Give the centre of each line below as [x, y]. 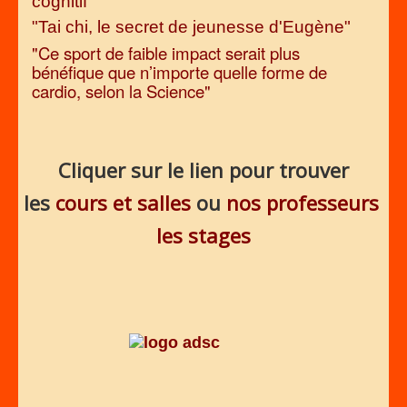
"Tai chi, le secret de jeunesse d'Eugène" [191, 26]
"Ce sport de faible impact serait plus [166, 52]
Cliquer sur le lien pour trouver [203, 169]
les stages [203, 235]
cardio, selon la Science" [121, 90]
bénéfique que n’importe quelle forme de [179, 71]
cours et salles [123, 202]
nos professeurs [302, 202]
